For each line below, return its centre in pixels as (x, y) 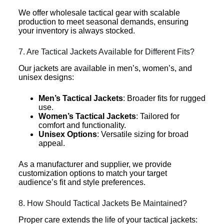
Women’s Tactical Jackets (87, 116)
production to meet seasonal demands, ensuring (103, 22)
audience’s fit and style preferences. (82, 182)
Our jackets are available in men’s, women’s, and (105, 68)
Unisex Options (67, 134)
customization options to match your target (92, 173)
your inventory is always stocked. (76, 31)
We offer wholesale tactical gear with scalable (99, 13)
